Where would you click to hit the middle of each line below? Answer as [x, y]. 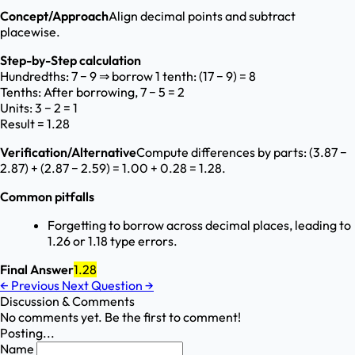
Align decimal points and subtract [202, 16]
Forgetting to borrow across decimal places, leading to [199, 225]
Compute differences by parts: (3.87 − [242, 153]
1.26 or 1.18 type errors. [113, 241]
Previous [35, 286]
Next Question [103, 286]
